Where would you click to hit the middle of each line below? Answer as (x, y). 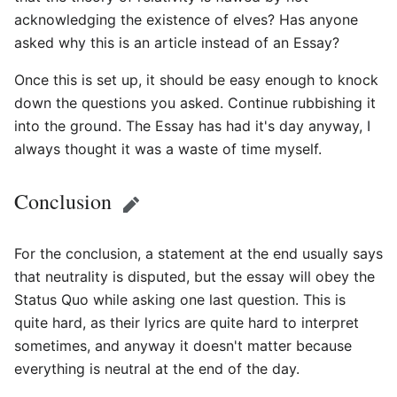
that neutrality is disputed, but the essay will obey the (195, 276)
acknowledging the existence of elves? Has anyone (186, 19)
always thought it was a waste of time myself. (168, 148)
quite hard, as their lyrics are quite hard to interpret (187, 322)
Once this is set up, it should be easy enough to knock (196, 79)
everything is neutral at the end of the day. (157, 368)
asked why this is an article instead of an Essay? (177, 42)
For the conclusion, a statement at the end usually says (198, 253)
